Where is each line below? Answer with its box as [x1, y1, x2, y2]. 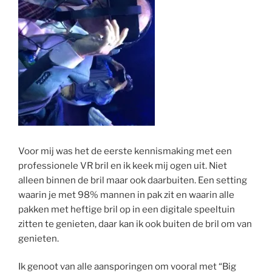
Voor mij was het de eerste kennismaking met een [18, 145, 232, 157]
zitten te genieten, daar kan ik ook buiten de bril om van [18, 218, 252, 229]
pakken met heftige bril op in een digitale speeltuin [18, 203, 235, 215]
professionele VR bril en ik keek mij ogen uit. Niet [18, 160, 227, 171]
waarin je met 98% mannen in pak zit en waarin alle [18, 189, 234, 200]
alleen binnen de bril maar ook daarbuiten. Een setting [18, 174, 247, 186]
